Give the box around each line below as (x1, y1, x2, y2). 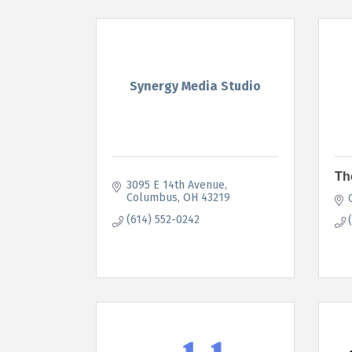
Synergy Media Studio (129, 79, 261, 94)
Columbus (126, 190, 178, 204)
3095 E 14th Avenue (126, 178, 225, 192)
